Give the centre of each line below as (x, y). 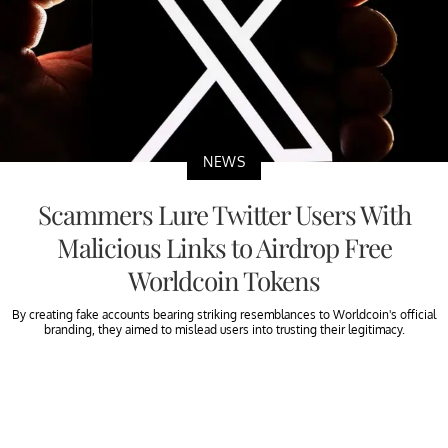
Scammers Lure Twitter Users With (224, 214)
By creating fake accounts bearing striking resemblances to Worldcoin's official (224, 314)
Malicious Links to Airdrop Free (224, 247)
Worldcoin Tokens (224, 280)
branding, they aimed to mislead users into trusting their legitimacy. (224, 329)
